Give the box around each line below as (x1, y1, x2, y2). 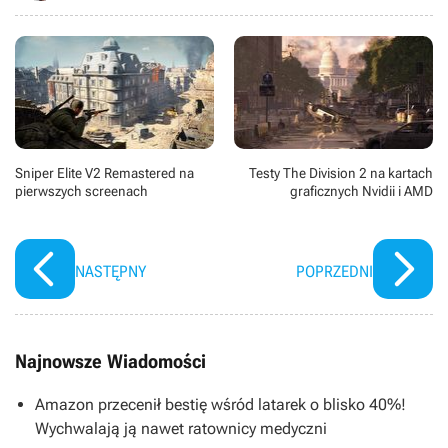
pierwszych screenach (15, 182, 148, 199)
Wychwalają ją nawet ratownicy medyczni (35, 418, 327, 438)
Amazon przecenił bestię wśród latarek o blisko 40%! (35, 394, 406, 414)
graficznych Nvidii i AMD (290, 182, 433, 199)
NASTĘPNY (75, 261, 146, 281)
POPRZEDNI (296, 261, 373, 281)
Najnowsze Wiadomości (15, 349, 206, 373)
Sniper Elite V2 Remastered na (15, 164, 194, 181)
